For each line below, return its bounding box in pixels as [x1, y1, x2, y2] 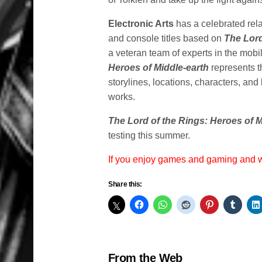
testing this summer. [108, 130, 191, 141]
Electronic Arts [108, 19, 174, 29]
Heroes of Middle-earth [108, 63, 209, 73]
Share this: [108, 180, 143, 189]
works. [108, 92, 135, 102]
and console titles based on [108, 33, 225, 44]
